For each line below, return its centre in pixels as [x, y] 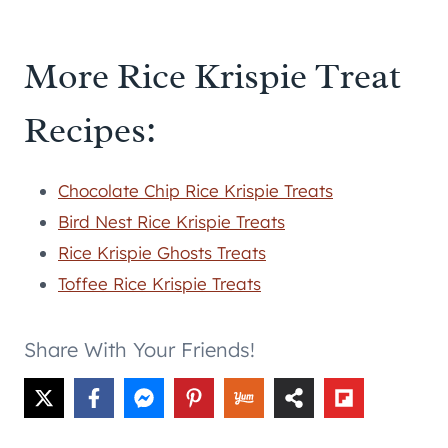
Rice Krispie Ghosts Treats [162, 253]
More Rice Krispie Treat [212, 76]
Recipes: [90, 130]
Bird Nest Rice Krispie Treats [171, 222]
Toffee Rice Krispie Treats [159, 284]
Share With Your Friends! [139, 350]
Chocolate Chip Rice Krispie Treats [195, 191]
